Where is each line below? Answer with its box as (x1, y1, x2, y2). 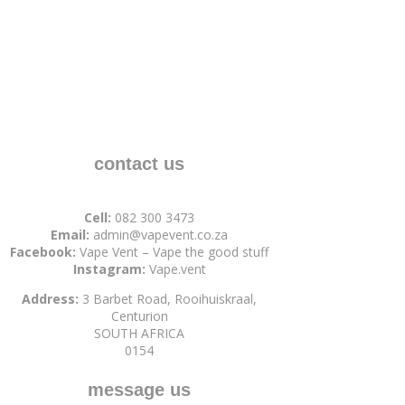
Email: (51, 226, 90, 244)
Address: (22, 290, 80, 308)
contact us (94, 154, 185, 174)
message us (88, 380, 192, 400)
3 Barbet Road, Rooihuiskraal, (79, 290, 258, 308)
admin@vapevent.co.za (93, 226, 229, 244)
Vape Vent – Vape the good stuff (80, 243, 269, 261)
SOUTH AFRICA (94, 325, 185, 343)
